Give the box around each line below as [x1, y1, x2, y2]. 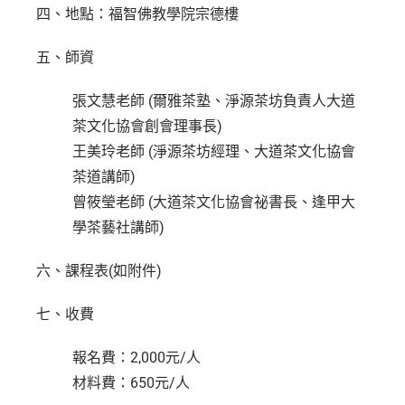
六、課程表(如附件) [36, 262, 162, 279]
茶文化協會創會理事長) [72, 118, 222, 135]
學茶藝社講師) [72, 219, 165, 236]
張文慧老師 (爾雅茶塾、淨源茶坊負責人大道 [72, 92, 355, 109]
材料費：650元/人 [72, 374, 190, 391]
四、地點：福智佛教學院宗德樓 [36, 5, 239, 23]
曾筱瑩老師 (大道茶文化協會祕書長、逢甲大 [72, 193, 355, 211]
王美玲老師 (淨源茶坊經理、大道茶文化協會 [72, 143, 355, 160]
